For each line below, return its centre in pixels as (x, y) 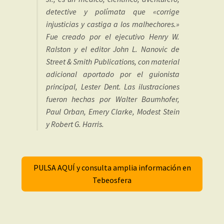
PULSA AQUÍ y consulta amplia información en (112, 168)
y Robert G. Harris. (75, 124)
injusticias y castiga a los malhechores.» (113, 24)
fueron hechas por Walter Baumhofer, (113, 99)
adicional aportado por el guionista (113, 74)
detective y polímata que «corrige (113, 11)
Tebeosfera (112, 180)
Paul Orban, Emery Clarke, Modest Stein (113, 111)
